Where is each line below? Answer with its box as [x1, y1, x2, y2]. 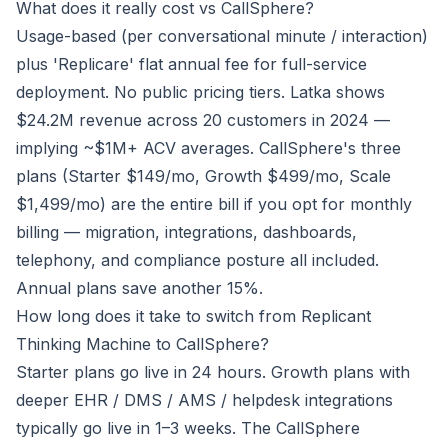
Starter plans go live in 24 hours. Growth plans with [16, 362, 410, 383]
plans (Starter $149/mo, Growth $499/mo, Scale [16, 166, 391, 187]
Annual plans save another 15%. [16, 278, 263, 299]
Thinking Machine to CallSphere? [16, 334, 269, 355]
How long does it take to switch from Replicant [16, 306, 371, 327]
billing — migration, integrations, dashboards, [16, 222, 357, 243]
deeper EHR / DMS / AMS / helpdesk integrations [16, 390, 393, 411]
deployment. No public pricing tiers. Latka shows [16, 82, 385, 103]
